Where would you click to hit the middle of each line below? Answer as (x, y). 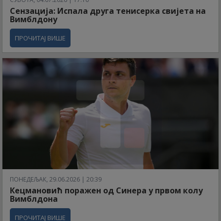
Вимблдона (34, 199)
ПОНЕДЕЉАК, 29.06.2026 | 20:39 (56, 180)
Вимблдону (34, 19)
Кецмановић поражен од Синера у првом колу (106, 191)
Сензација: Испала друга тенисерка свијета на (108, 11)
